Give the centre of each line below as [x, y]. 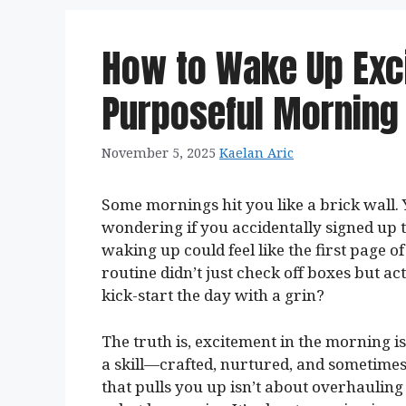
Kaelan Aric [256, 153]
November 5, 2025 [159, 153]
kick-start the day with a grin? [213, 295]
